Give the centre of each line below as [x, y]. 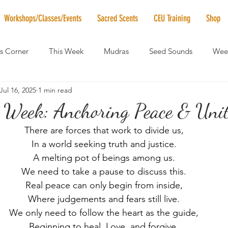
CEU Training [172, 18]
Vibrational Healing [69, 132]
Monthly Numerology [163, 92]
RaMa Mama [85, 92]
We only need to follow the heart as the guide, [104, 213]
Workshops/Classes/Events [42, 18]
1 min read [55, 90]
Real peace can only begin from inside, [104, 185]
